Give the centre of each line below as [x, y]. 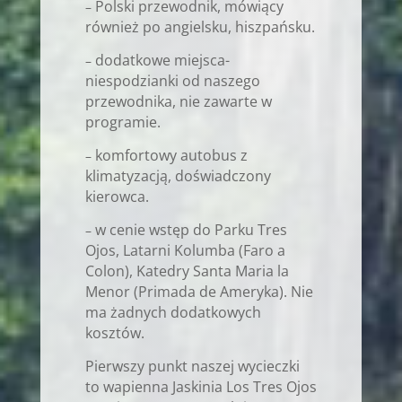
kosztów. [114, 332]
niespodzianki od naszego [172, 80]
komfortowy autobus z [171, 155]
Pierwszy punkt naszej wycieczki [192, 366]
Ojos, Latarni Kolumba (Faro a [185, 250]
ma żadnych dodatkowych [173, 312]
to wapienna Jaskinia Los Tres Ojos [201, 386]
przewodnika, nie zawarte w [178, 101]
